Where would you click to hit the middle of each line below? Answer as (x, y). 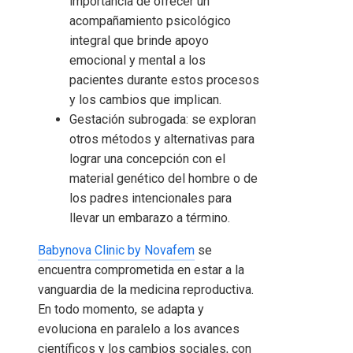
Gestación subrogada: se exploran (163, 119)
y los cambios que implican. (145, 99)
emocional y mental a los (137, 60)
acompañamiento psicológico (150, 20)
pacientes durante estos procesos (164, 80)
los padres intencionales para (150, 198)
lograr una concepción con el (147, 158)
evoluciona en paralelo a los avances (139, 329)
